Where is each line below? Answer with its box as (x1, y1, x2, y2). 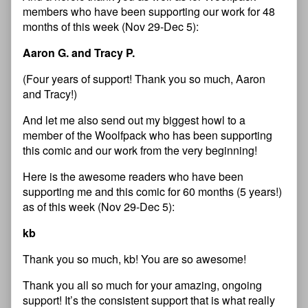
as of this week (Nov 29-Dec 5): (23, 199, 175, 215)
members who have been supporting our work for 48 (23, 3, 275, 20)
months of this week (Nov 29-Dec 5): (23, 19, 199, 35)
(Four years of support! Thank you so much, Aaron (23, 71, 265, 87)
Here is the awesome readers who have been (23, 168, 243, 185)
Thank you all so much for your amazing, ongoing (23, 277, 262, 294)
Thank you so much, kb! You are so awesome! (23, 251, 246, 267)
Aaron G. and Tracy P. (23, 45, 135, 61)
